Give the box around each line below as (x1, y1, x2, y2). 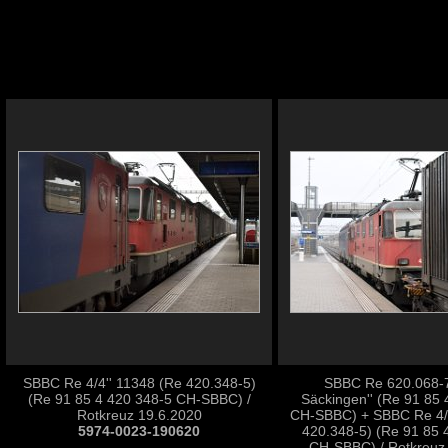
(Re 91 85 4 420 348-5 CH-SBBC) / (27, 391, 251, 407)
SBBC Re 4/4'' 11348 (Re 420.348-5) (22, 375, 256, 391)
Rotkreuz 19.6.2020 (76, 407, 202, 423)
